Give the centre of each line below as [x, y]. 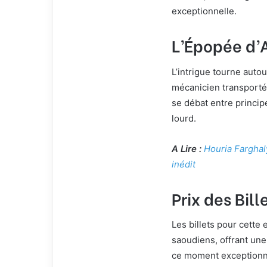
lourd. [184, 118]
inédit [184, 164]
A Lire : [188, 148]
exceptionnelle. [204, 11]
